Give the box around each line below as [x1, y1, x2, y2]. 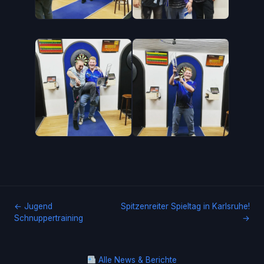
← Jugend [14, 202, 52, 211]
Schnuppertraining [14, 213, 83, 223]
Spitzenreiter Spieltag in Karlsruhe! [121, 202, 250, 211]
